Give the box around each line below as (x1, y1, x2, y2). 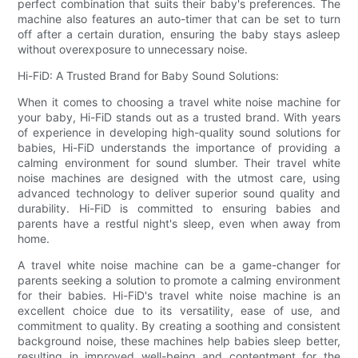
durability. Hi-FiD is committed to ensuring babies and (18, 201, 340, 215)
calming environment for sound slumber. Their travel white (18, 155, 340, 169)
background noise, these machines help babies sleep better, (18, 333, 340, 348)
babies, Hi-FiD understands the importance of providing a (18, 140, 340, 154)
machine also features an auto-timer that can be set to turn (18, 11, 340, 26)
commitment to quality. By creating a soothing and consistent (18, 318, 340, 332)
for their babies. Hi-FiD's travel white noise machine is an (18, 288, 340, 302)
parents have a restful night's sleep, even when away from (18, 216, 340, 230)
